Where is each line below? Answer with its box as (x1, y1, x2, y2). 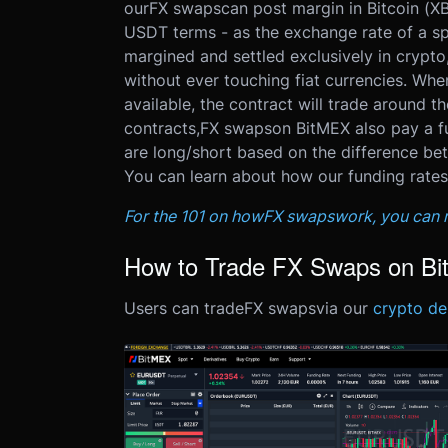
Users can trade (123, 298, 244, 318)
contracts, (123, 118, 200, 138)
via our (315, 298, 373, 318)
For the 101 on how (123, 206, 263, 226)
